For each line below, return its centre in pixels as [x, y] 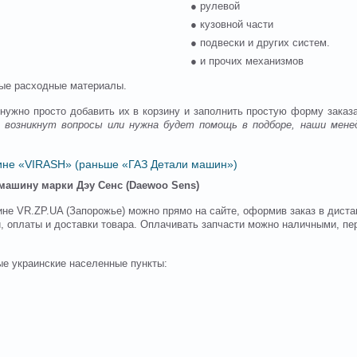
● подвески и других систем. [260, 43]
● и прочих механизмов [247, 61]
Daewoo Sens [163, 185]
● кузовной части [232, 24]
